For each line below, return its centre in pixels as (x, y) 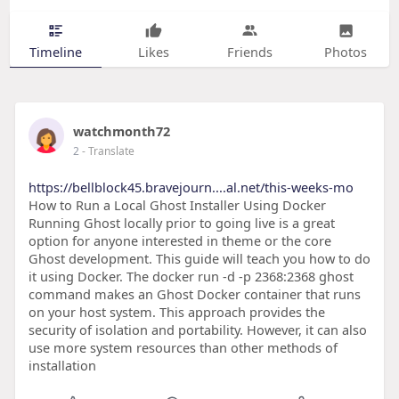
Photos (346, 51)
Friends (249, 51)
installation (62, 366)
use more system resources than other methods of (183, 348)
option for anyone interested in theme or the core (179, 241)
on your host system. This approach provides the (176, 312)
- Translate (108, 151)
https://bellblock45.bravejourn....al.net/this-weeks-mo (191, 187)
